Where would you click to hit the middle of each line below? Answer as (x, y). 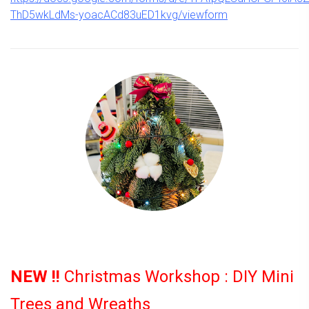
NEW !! (35, 276)
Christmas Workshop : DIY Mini (177, 276)
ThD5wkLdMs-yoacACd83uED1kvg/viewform (119, 14)
